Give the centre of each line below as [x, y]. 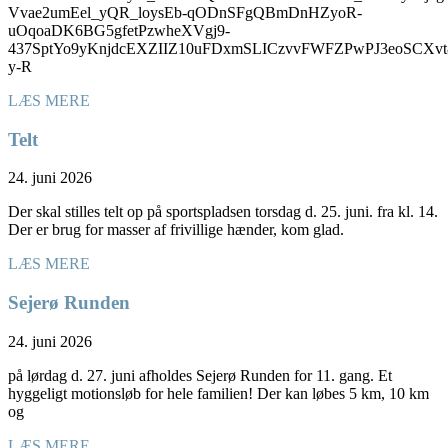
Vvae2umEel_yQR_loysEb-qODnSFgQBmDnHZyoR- [185, 13]
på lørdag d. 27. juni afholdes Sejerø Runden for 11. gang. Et [200, 375]
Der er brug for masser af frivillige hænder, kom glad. [176, 230]
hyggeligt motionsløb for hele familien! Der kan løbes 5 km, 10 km [218, 393]
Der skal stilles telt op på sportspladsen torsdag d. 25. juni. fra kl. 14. [223, 212]
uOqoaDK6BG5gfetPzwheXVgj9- [119, 31]
